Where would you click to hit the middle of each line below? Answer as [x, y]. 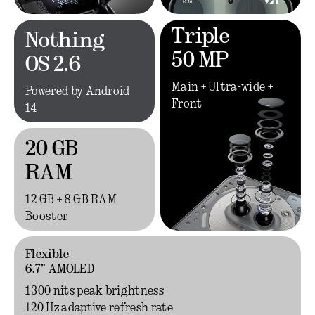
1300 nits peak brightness [95, 291]
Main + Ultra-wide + [222, 87]
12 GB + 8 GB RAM [71, 200]
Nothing [65, 41]
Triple [200, 37]
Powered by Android [78, 91]
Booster [47, 217]
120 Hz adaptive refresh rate [99, 308]
